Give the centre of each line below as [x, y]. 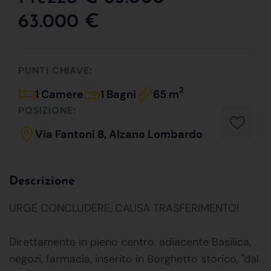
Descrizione [42, 181]
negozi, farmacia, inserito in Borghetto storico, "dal [134, 259]
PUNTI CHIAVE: [55, 70]
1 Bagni [118, 94]
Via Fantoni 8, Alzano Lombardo [119, 134]
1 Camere [59, 94]
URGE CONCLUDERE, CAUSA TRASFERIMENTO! [124, 208]
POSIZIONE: [47, 110]
